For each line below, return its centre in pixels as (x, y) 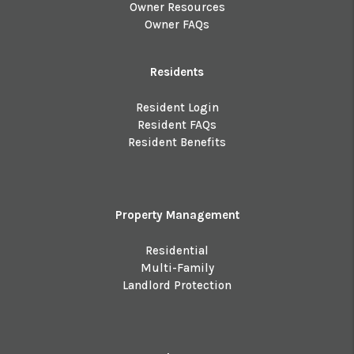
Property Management (177, 215)
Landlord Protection (177, 285)
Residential (177, 250)
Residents (177, 72)
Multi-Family (177, 267)
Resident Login (177, 107)
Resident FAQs (177, 124)
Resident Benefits (177, 142)
